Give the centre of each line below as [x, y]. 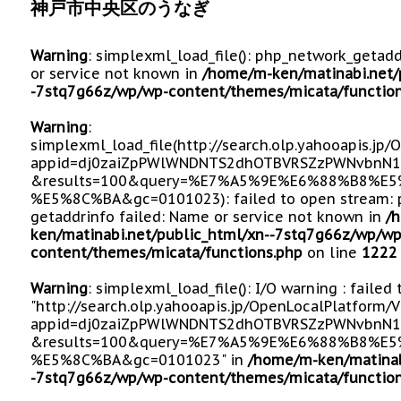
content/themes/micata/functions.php [166, 252]
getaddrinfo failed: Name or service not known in [208, 216]
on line [332, 252]
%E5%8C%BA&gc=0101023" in [139, 359]
